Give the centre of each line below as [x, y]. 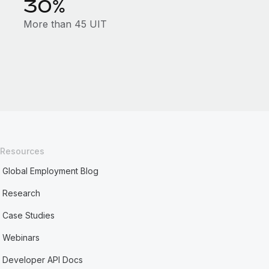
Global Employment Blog [51, 171]
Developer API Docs [43, 260]
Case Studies [29, 215]
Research [22, 193]
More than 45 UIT [65, 24]
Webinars [21, 237]
